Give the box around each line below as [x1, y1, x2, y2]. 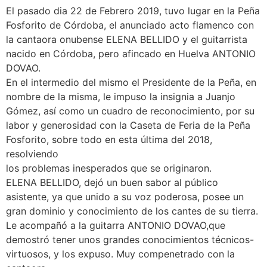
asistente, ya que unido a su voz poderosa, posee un [6, 191, 244, 203]
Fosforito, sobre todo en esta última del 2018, [6, 133, 212, 146]
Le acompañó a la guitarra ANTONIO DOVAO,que [6, 219, 225, 232]
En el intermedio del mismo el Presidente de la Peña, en [6, 76, 256, 89]
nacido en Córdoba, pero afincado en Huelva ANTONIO [6, 48, 256, 60]
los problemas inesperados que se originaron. [6, 162, 212, 175]
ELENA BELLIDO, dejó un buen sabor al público [6, 176, 218, 189]
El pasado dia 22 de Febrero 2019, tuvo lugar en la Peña [6, 5, 260, 17]
